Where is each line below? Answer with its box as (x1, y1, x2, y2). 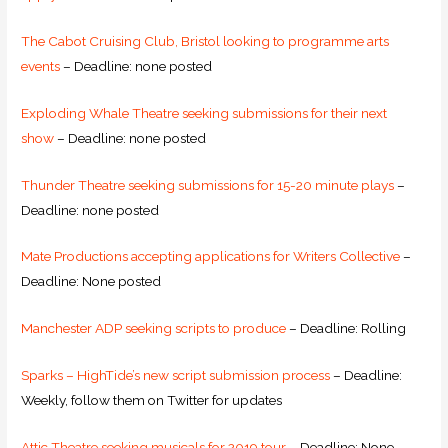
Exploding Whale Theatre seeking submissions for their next (21, 104, 388, 121)
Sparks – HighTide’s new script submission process (21, 367, 331, 384)
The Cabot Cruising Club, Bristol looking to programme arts (21, 32, 390, 49)
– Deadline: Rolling (286, 320, 407, 337)
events (21, 57, 61, 74)
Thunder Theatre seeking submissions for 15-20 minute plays (21, 176, 395, 193)
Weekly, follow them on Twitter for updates (21, 392, 283, 409)
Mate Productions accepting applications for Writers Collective (21, 248, 401, 265)
